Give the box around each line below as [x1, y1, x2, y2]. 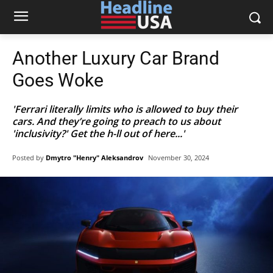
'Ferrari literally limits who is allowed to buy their [12, 102, 238, 116]
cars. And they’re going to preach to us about [12, 115, 221, 128]
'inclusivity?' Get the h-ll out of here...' [12, 127, 185, 140]
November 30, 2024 [148, 153, 209, 163]
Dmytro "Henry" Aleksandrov [46, 152, 143, 162]
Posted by [12, 152, 44, 162]
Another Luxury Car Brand [12, 48, 219, 69]
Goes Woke [12, 69, 104, 91]
